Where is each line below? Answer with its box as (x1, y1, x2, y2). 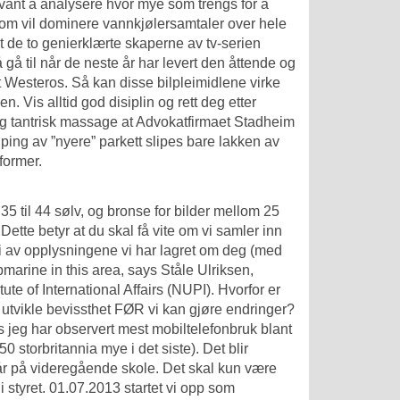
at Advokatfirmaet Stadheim (118, 113, 295, 129)
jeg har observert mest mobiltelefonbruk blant (4, 321, 292, 337)
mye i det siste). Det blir (97, 341, 248, 357)
